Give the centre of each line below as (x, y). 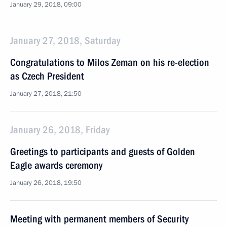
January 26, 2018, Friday (60, 130)
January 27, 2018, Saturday (65, 41)
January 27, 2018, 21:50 (46, 94)
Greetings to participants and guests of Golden (103, 152)
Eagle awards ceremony (56, 165)
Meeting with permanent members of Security (99, 219)
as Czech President (47, 76)
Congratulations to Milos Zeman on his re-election (110, 62)
